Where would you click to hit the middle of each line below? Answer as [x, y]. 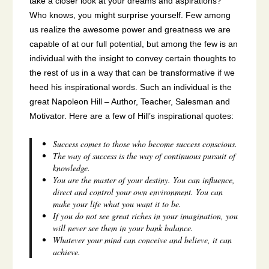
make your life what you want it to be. [117, 204]
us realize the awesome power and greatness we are [130, 29]
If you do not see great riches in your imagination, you [146, 216]
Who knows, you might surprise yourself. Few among [130, 15]
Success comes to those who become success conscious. [145, 144]
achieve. [67, 252]
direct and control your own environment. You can [138, 192]
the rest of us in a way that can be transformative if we [132, 73]
